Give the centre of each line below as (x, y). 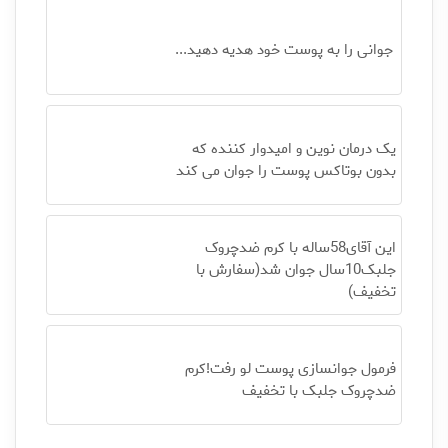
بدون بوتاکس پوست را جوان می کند (285, 171)
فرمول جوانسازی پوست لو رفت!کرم (290, 369)
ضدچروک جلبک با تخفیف (318, 391)
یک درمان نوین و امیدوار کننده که (293, 149)
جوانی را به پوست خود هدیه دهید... (284, 50)
